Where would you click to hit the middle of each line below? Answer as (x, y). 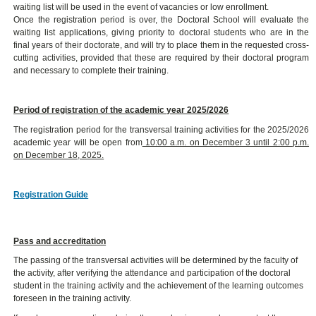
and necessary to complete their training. (91, 70)
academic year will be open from (78, 142)
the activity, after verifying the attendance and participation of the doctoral (152, 273)
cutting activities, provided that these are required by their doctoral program (162, 57)
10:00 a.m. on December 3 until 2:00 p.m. (226, 142)
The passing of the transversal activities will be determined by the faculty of (156, 261)
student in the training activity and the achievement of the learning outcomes (159, 286)
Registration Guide (51, 194)
